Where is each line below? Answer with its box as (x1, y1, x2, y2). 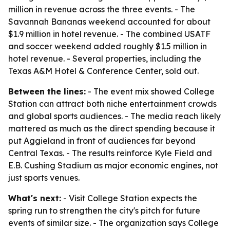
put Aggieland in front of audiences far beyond (8, 136, 196, 146)
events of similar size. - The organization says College (8, 218, 219, 228)
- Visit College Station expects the (61, 193, 197, 203)
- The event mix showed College (86, 86, 215, 97)
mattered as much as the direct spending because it (8, 123, 215, 133)
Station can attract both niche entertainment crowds (8, 99, 217, 109)
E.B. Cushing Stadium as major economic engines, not (8, 160, 218, 170)
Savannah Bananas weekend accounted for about (8, 16, 210, 27)
